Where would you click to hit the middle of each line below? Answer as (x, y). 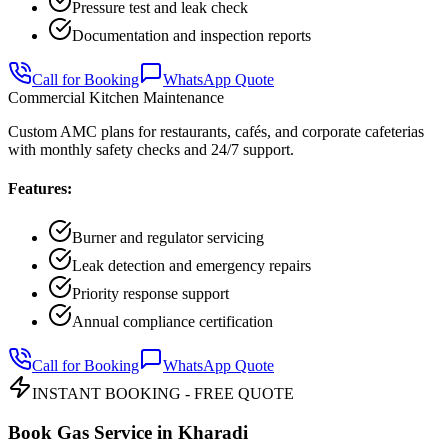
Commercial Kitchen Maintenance (116, 97)
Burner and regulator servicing (168, 238)
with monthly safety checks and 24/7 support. (151, 149)
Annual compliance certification (172, 322)
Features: (40, 189)
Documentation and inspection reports (191, 35)
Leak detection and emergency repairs (191, 266)
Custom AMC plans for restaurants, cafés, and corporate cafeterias (216, 131)
